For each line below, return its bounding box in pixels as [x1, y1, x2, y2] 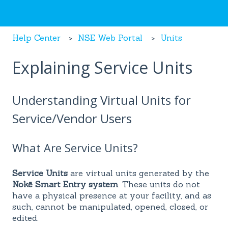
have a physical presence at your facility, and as [12, 190, 211, 201]
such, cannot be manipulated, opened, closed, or [12, 202, 208, 212]
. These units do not [118, 179, 200, 190]
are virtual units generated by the [68, 168, 209, 179]
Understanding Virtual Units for [12, 92, 191, 109]
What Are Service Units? [12, 139, 138, 155]
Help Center [12, 32, 61, 43]
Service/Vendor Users [12, 110, 132, 127]
